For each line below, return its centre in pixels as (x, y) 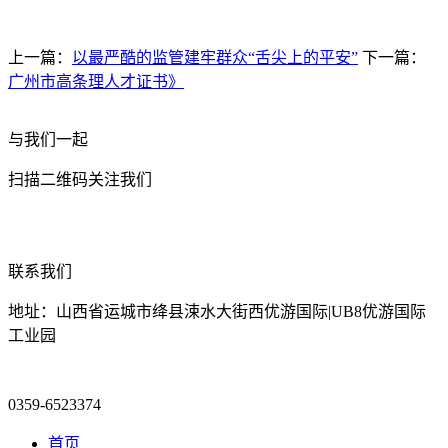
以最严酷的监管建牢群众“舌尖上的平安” (215, 57)
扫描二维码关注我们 (80, 179)
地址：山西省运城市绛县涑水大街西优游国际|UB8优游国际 (217, 311)
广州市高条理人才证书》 (96, 81)
